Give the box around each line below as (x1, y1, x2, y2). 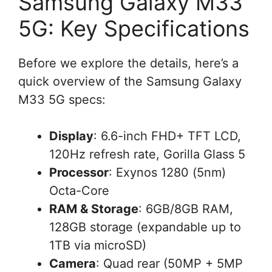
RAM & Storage (49, 201, 138, 216)
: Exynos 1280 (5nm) (109, 165, 226, 180)
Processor (49, 165, 109, 180)
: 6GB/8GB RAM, (138, 201, 233, 216)
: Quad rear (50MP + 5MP (96, 256, 243, 271)
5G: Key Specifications (18, 15, 250, 42)
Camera (49, 256, 96, 271)
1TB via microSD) (49, 237, 146, 253)
